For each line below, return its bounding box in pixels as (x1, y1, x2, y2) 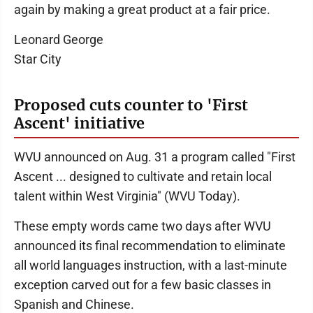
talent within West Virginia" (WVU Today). (14, 189, 240, 204)
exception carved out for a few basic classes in (14, 277, 271, 293)
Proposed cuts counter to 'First (14, 96, 248, 115)
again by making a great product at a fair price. (14, 2, 270, 17)
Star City (14, 52, 61, 67)
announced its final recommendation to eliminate (14, 238, 286, 254)
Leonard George (14, 32, 103, 48)
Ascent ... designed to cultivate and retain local (14, 169, 272, 184)
